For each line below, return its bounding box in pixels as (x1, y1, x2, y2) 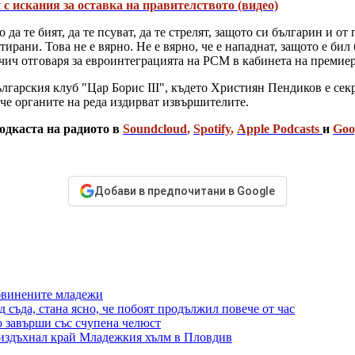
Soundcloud (123, 122, 187, 136)
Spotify (193, 122, 231, 136)
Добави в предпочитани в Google (94, 185, 275, 198)
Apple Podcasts (237, 122, 319, 136)
